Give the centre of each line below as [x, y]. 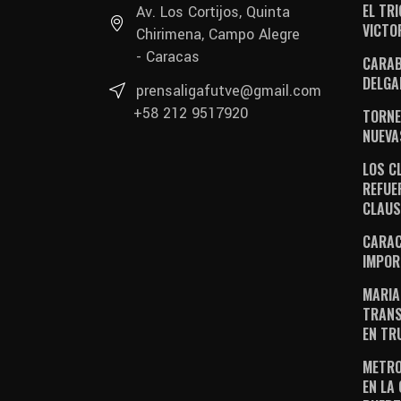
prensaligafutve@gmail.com [229, 90]
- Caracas [168, 56]
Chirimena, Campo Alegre [218, 34]
